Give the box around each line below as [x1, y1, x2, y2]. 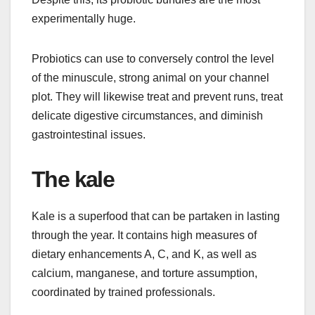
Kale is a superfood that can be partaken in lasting [32, 210, 280, 222]
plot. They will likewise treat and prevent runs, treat [32, 90, 283, 103]
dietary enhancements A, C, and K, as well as [32, 247, 257, 260]
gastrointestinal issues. [32, 128, 146, 141]
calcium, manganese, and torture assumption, [32, 266, 257, 279]
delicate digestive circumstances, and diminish [32, 109, 263, 122]
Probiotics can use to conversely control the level [32, 52, 274, 65]
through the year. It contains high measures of [32, 229, 257, 241]
